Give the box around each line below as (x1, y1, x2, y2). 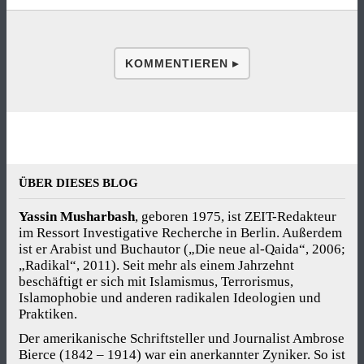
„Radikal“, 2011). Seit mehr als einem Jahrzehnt (19, 258, 294, 274)
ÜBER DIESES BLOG (19, 176, 138, 190)
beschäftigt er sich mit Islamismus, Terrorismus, (19, 274, 293, 290)
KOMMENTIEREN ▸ (125, 57, 239, 71)
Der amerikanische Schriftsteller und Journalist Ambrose (19, 331, 344, 347)
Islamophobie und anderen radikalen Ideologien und (19, 290, 321, 306)
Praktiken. (19, 306, 77, 323)
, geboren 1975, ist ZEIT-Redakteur (135, 209, 336, 225)
